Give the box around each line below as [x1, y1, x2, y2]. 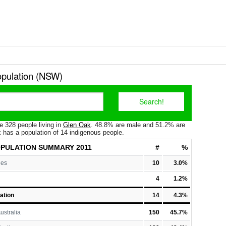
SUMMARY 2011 [36, 143, 92, 151]
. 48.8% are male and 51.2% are [91, 121, 185, 129]
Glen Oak [63, 121, 91, 129]
